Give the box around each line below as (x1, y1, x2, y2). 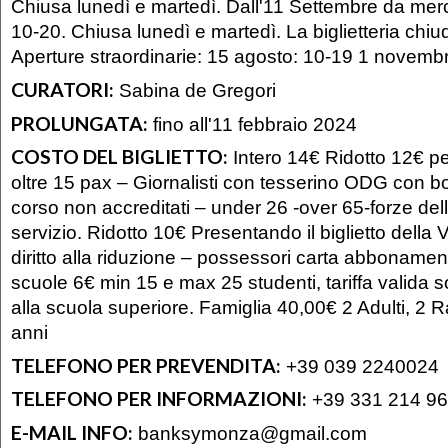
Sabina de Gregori (114, 78, 276, 101)
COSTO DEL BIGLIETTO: (11, 145, 228, 169)
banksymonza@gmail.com (138, 421, 367, 444)
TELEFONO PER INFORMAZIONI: (11, 387, 307, 411)
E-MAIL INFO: (11, 420, 133, 444)
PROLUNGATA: (11, 111, 148, 135)
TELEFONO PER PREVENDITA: (11, 353, 281, 377)
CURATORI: (11, 77, 114, 101)
